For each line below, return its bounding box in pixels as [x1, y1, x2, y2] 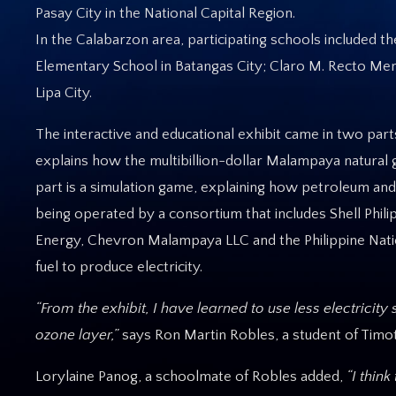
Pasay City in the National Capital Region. [35, 4, 295, 21]
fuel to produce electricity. [35, 258, 202, 275]
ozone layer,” [35, 326, 118, 343]
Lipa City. [35, 84, 92, 101]
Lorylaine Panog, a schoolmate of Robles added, [35, 368, 346, 385]
